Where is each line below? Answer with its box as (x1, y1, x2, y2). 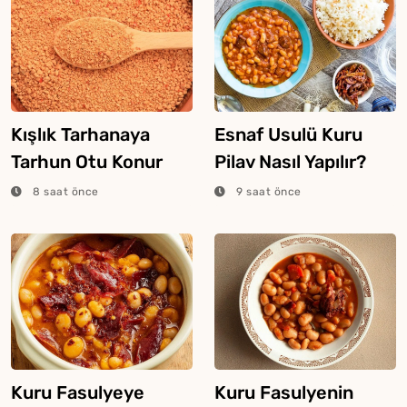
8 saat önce (29, 184, 99, 198)
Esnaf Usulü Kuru (214, 123, 362, 145)
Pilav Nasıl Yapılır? (214, 150, 366, 173)
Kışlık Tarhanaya (11, 123, 150, 145)
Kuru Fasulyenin (214, 381, 353, 403)
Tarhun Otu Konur (11, 150, 163, 173)
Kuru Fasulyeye (11, 381, 144, 403)
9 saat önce (233, 184, 302, 198)
